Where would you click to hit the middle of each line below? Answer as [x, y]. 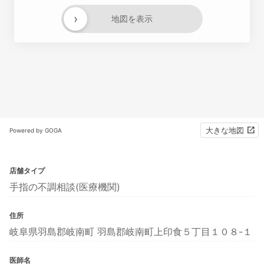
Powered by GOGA [36, 130]
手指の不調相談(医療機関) [65, 187]
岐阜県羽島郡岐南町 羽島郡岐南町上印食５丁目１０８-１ [131, 232]
